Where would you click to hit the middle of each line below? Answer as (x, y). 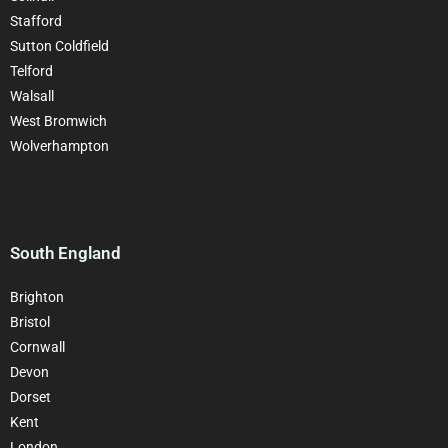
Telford (31, 70)
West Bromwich (58, 120)
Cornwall (37, 346)
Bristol (30, 321)
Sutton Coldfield (59, 45)
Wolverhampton (59, 145)
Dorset (30, 396)
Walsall (32, 95)
